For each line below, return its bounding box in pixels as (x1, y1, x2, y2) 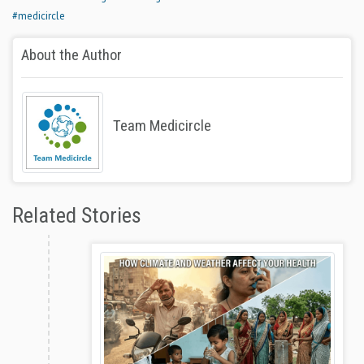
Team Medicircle (113, 116, 211, 135)
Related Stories (12, 201, 141, 228)
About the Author (21, 45, 122, 64)
